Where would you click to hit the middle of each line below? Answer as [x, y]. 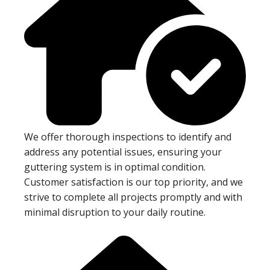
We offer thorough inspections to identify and [128, 137]
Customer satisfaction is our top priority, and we [133, 182]
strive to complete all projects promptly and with [133, 197]
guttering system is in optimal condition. [115, 167]
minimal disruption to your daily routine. [115, 212]
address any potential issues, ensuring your [123, 152]
